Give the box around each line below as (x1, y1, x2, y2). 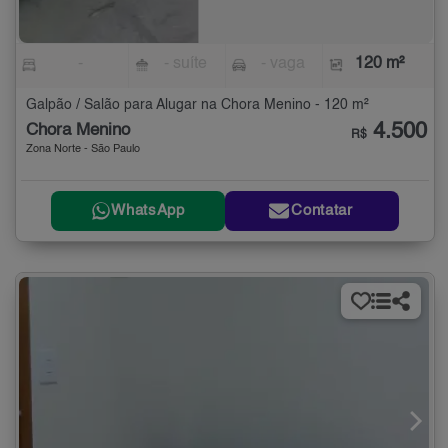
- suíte (164, 55, 208, 72)
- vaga (260, 55, 305, 72)
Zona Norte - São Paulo (26, 143, 140, 155)
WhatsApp (111, 203, 185, 219)
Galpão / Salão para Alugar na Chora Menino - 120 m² (26, 97, 369, 112)
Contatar (291, 203, 353, 219)
